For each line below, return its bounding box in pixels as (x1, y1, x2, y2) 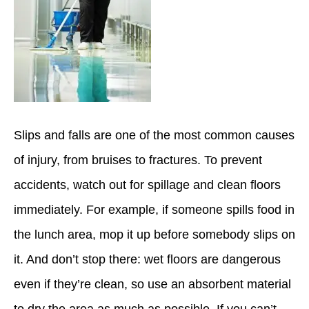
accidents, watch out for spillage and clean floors (14, 178, 281, 192)
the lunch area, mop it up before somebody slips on (14, 228, 295, 241)
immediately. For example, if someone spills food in (14, 203, 295, 217)
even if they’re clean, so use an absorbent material (14, 277, 291, 291)
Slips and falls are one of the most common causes (14, 128, 295, 142)
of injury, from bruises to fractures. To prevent (14, 153, 262, 167)
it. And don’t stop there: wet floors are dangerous (14, 252, 281, 266)
